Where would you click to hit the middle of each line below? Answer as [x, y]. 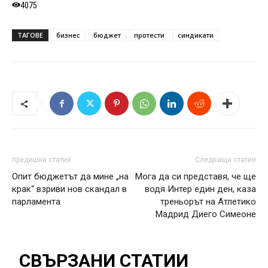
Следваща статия [226, 160]
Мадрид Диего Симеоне [206, 214]
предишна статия [42, 160]
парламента [36, 202]
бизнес [68, 35]
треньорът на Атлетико [208, 202]
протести [149, 35]
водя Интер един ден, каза [200, 189]
